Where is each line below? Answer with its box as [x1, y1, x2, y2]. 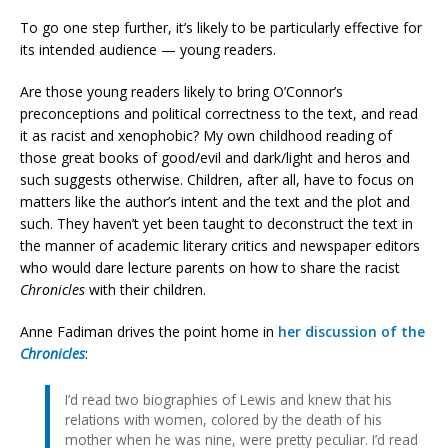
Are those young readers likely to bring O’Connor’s [20, 81, 343, 101]
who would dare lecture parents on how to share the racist [20, 257, 400, 277]
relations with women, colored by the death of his [65, 409, 382, 429]
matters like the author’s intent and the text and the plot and [20, 191, 410, 211]
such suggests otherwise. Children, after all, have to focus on [20, 169, 414, 189]
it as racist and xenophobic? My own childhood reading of [20, 125, 392, 145]
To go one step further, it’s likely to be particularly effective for [20, 17, 422, 37]
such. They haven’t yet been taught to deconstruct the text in [20, 213, 413, 233]
